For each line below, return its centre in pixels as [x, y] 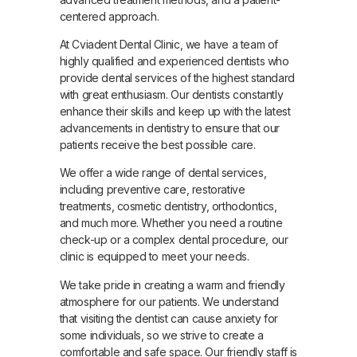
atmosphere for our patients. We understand [169, 301]
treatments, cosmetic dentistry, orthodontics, [168, 206]
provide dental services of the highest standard [177, 77]
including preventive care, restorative [152, 190]
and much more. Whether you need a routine [171, 223]
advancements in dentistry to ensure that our [169, 127]
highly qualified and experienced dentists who [174, 61]
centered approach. [109, 16]
